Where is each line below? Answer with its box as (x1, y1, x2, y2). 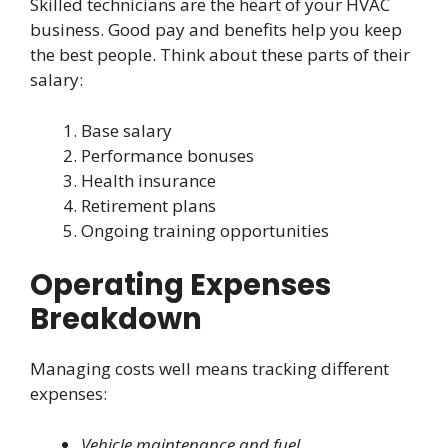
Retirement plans (81, 193, 216, 217)
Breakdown (30, 299, 202, 340)
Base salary (81, 118, 172, 142)
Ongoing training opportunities (81, 218, 329, 242)
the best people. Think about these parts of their (30, 43, 410, 67)
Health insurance (81, 168, 216, 192)
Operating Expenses (30, 265, 331, 306)
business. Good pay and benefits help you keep (30, 18, 402, 42)
